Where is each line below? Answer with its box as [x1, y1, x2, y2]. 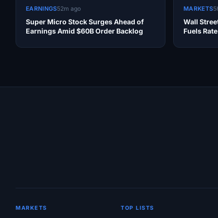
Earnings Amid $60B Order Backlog [26, 27, 143, 36]
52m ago [57, 5, 81, 13]
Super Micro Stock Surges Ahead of [26, 18, 144, 26]
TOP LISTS [121, 204, 154, 212]
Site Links [15, 116, 71, 130]
